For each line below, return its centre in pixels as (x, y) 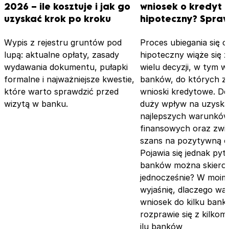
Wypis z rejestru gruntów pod (63, 42)
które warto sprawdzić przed (61, 91)
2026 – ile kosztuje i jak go (67, 7)
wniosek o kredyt (181, 7)
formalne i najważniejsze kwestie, (69, 79)
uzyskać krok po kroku (58, 19)
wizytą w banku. (36, 104)
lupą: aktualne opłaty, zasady (62, 54)
